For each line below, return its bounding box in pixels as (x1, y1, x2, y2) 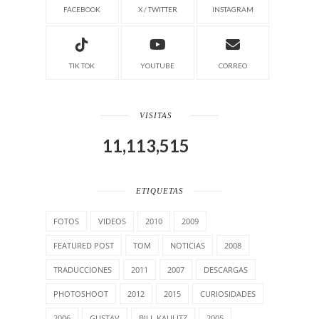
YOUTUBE (140, 61, 175, 70)
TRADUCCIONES (53, 263, 112, 275)
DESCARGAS (204, 263, 248, 275)
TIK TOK (69, 61, 95, 70)
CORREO (218, 61, 247, 70)
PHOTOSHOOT (53, 288, 108, 299)
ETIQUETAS (135, 186, 184, 195)
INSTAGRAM (211, 4, 253, 14)
